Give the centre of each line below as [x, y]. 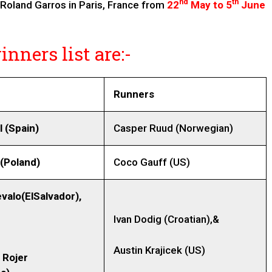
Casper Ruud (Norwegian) [173, 128]
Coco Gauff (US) [152, 162]
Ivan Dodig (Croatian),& [166, 219]
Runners [134, 94]
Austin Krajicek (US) [159, 250]
